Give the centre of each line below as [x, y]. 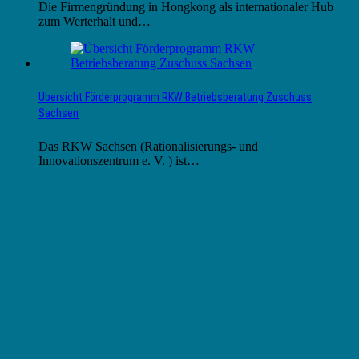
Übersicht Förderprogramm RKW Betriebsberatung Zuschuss [175, 97]
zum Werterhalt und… [95, 21]
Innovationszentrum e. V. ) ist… [119, 161]
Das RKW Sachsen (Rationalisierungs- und [148, 147]
